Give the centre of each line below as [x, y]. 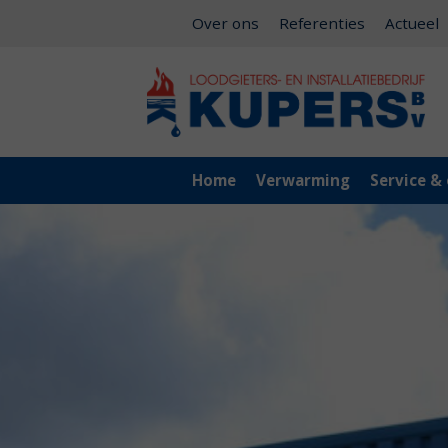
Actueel [412, 23]
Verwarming [303, 180]
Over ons [225, 23]
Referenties [322, 23]
